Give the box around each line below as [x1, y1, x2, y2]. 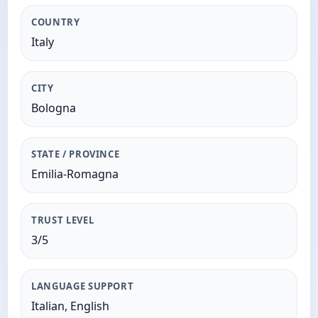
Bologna [31, 100, 76, 116]
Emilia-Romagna [31, 166, 119, 182]
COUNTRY [31, 16, 80, 28]
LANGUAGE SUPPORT [31, 280, 134, 292]
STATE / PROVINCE [31, 148, 120, 160]
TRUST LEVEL [31, 214, 94, 226]
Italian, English [31, 298, 109, 314]
